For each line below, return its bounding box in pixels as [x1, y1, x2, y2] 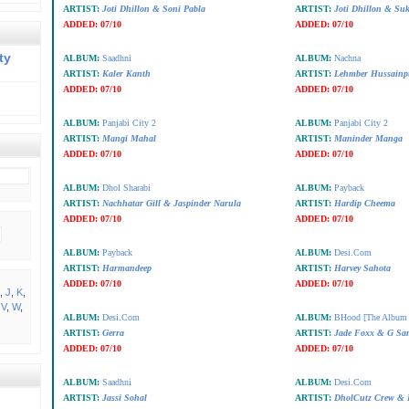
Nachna [333, 53, 361, 63]
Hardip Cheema [333, 198, 395, 208]
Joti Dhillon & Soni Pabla [101, 4, 205, 14]
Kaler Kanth [101, 68, 151, 79]
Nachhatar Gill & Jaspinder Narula [101, 198, 241, 208]
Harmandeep [101, 263, 152, 273]
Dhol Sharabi [101, 183, 151, 193]
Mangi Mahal [101, 133, 156, 143]
